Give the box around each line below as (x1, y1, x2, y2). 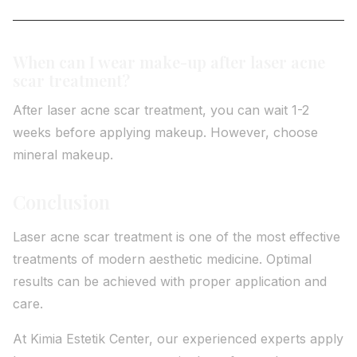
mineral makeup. (13, 147, 113, 163)
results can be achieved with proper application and (13, 273, 327, 289)
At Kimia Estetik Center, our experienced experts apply (13, 331, 343, 347)
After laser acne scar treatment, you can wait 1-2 (13, 102, 309, 118)
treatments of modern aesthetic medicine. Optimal (13, 251, 312, 267)
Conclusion (13, 189, 110, 214)
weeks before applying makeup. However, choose (13, 124, 318, 140)
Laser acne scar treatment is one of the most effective (13, 229, 340, 245)
